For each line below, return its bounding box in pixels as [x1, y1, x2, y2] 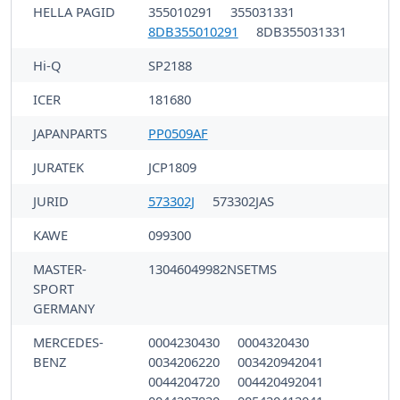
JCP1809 [147, 157, 196, 176]
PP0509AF [147, 123, 208, 142]
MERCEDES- [33, 332, 104, 351]
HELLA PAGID [33, 2, 115, 21]
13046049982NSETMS [147, 259, 277, 278]
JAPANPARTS [33, 123, 107, 142]
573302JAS [212, 191, 274, 210]
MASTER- [33, 259, 87, 278]
